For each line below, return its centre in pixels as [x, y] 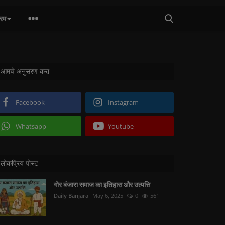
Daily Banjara [71, 196]
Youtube [121, 126]
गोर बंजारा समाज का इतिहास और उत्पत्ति [102, 185]
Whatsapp [31, 126]
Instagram [123, 102]
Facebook [30, 102]
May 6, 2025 [108, 196]
